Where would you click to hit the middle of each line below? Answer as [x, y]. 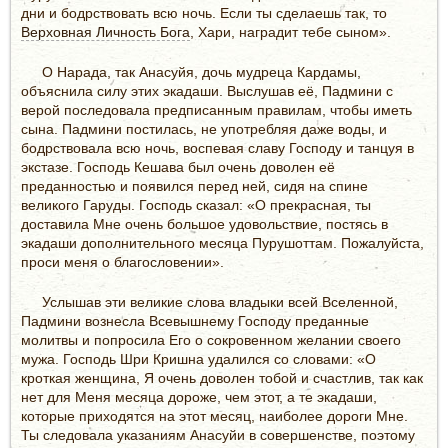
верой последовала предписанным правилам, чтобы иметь [216, 109]
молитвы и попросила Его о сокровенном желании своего [211, 339]
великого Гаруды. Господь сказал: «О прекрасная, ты [196, 204]
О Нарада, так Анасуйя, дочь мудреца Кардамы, [201, 71]
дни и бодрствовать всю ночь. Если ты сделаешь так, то [204, 12]
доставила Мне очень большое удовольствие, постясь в [204, 223]
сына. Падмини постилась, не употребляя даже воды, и [204, 128]
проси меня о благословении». [122, 261]
